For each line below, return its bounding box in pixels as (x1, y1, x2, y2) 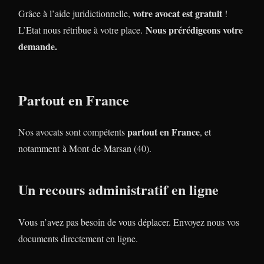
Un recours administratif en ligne (18, 179, 219, 200)
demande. (18, 39, 57, 53)
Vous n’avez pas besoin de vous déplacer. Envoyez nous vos (18, 216, 239, 229)
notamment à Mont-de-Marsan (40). (18, 142, 151, 155)
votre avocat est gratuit (133, 6, 222, 20)
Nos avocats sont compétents (18, 126, 127, 138)
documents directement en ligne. (18, 232, 138, 245)
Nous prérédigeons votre (146, 22, 243, 37)
